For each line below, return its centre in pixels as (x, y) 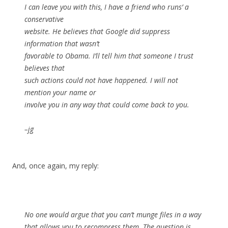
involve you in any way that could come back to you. (107, 105)
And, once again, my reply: (55, 166)
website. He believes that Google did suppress (97, 32)
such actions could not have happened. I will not (101, 80)
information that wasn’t (62, 44)
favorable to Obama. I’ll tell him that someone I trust (109, 56)
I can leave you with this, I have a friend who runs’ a (107, 7)
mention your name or (60, 93)
